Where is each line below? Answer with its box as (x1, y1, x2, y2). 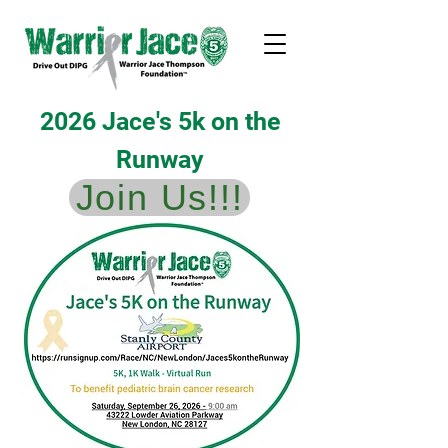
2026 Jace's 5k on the (39, 107, 281, 136)
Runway (116, 145, 204, 174)
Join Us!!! (75, 176, 244, 218)
